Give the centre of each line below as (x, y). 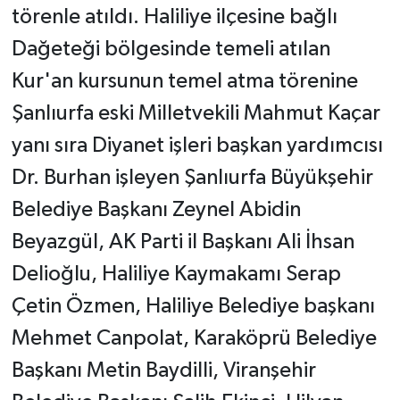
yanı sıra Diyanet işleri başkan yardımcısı (197, 146)
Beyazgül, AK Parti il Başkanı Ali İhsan (183, 242)
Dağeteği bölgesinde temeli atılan (171, 50)
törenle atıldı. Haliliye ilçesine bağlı (174, 17)
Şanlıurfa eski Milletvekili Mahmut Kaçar (196, 114)
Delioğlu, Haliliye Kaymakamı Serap (176, 275)
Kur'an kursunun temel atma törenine (184, 82)
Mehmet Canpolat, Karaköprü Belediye (194, 339)
